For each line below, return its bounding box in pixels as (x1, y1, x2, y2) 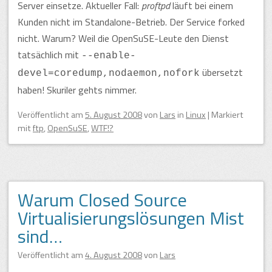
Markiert (211, 107, 243, 121)
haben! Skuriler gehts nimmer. (18, 82, 137, 97)
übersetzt (200, 64, 243, 80)
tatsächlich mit (18, 47, 81, 62)
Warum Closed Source (18, 185, 187, 214)
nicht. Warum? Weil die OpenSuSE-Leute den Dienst (18, 30, 229, 46)
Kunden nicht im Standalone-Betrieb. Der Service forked (18, 14, 245, 29)
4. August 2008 (85, 248, 142, 262)
